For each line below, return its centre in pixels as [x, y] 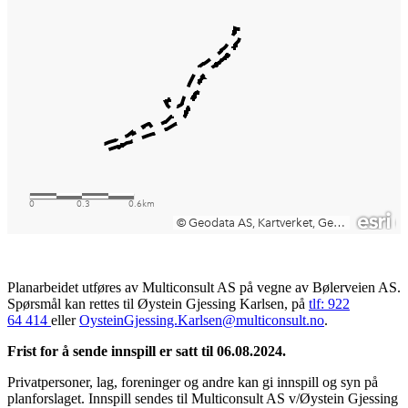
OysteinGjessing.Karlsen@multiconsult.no [202, 320]
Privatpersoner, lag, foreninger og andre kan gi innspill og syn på [193, 382]
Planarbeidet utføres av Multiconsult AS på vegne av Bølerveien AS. [204, 287]
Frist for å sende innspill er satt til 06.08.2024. [147, 351]
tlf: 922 [329, 303]
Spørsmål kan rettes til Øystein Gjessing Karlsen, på [158, 303]
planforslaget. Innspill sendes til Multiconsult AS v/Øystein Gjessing [203, 398]
